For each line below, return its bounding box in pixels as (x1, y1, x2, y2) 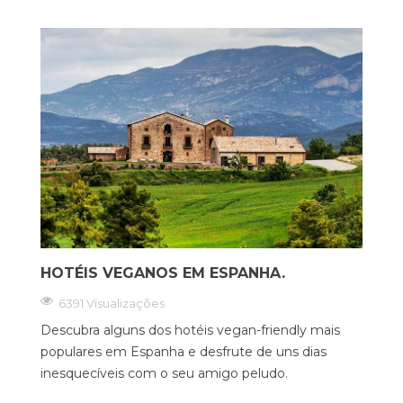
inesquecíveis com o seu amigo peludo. (40, 365, 288, 382)
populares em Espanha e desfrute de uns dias (40, 344, 327, 361)
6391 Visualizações (58, 296, 165, 311)
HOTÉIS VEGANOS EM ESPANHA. (40, 264, 285, 282)
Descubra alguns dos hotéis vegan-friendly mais (40, 322, 340, 339)
